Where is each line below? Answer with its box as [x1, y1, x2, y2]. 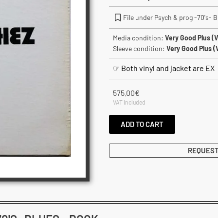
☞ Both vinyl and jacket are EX [113, 63, 215, 73]
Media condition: [113, 34, 165, 42]
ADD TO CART [121, 120, 163, 129]
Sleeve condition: [113, 44, 166, 53]
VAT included [113, 99, 145, 106]
